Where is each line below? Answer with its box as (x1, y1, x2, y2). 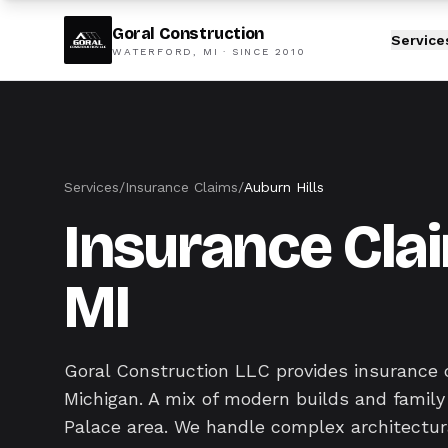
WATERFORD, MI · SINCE (112, 46, 275, 57)
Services (64, 179, 119, 195)
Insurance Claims (125, 179, 238, 195)
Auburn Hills (244, 179, 324, 195)
